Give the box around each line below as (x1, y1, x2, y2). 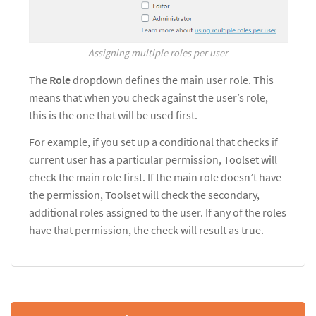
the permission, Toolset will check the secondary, (29, 188, 260, 202)
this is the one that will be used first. (29, 108, 197, 123)
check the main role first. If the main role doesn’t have (29, 170, 281, 185)
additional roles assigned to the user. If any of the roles (29, 205, 286, 220)
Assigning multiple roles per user (88, 46, 228, 59)
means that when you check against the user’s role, (29, 90, 268, 105)
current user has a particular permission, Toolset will (29, 152, 277, 167)
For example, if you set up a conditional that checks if (29, 135, 278, 150)
